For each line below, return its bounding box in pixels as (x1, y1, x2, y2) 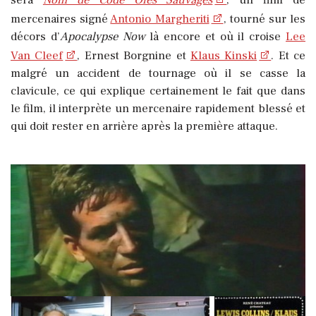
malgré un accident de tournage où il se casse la (11, 65, 305, 81)
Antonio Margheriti (110, 11, 209, 27)
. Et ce (271, 47, 305, 63)
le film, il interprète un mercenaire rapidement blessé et (11, 100, 305, 116)
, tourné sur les (223, 11, 306, 27)
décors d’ (11, 28, 60, 44)
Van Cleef (11, 47, 63, 63)
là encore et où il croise (145, 28, 286, 44)
